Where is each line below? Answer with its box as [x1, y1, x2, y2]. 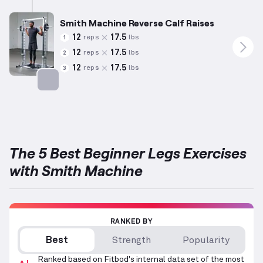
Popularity [182, 235, 230, 245]
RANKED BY [110, 218, 153, 226]
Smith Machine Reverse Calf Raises [60, 17, 214, 29]
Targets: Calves [36, 92, 112, 103]
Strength [112, 235, 151, 245]
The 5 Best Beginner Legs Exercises [9, 144, 247, 162]
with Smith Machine [9, 161, 143, 180]
